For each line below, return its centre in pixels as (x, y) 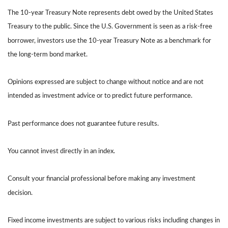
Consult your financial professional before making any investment (102, 179)
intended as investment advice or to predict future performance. (100, 96)
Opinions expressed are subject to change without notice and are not (106, 82)
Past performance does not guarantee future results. (83, 123)
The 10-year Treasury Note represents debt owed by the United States (110, 13)
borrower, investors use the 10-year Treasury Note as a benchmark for (109, 40)
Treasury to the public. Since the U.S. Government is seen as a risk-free (110, 27)
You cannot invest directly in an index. (61, 151)
